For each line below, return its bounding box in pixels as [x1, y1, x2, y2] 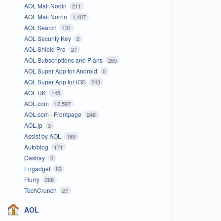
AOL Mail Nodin [24, 1, 68, 10]
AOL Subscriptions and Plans [24, 55, 104, 64]
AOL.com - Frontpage [24, 110, 83, 118]
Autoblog [24, 142, 50, 151]
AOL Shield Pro [24, 44, 67, 53]
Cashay [24, 153, 46, 162]
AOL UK [24, 88, 47, 97]
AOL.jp [24, 120, 44, 129]
